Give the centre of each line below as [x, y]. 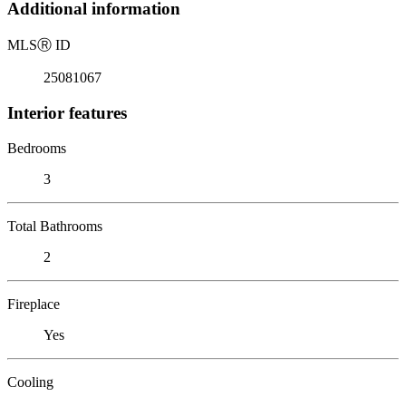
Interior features [67, 112]
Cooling [30, 382]
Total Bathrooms [55, 226]
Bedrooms [37, 148]
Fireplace [34, 304]
